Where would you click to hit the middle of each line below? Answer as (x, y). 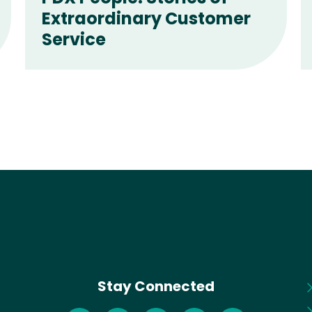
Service (73, 39)
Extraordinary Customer (146, 18)
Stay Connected (156, 287)
